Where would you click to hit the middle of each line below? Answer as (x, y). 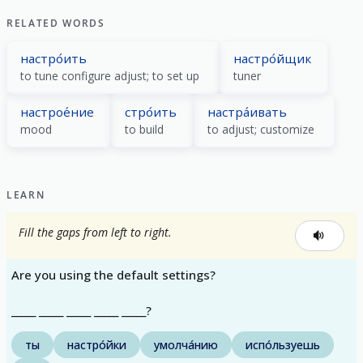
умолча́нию (186, 345)
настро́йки (97, 345)
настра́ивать (247, 111)
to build (144, 129)
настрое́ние (57, 111)
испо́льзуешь (283, 345)
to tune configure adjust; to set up (110, 75)
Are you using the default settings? (113, 274)
